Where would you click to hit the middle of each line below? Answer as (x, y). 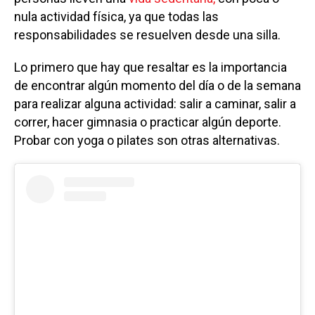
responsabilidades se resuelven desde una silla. (147, 34)
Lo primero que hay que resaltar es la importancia (150, 67)
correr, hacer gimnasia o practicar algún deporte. (148, 122)
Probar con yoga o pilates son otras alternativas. (147, 140)
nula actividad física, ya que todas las (116, 16)
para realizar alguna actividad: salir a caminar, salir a (155, 103)
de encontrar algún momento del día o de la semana (157, 85)
